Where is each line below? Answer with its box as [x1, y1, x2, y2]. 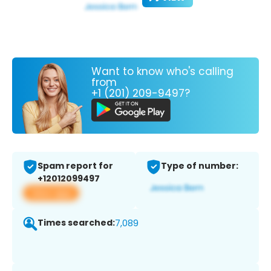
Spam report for [38, 160, 113, 172]
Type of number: [161, 160, 238, 172]
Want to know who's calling [91, 64, 233, 79]
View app [30, 186, 72, 200]
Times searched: [38, 217, 115, 229]
